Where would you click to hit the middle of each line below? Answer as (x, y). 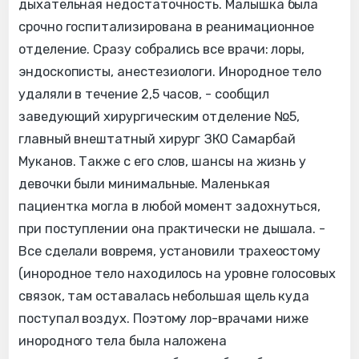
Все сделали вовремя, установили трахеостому (170, 252)
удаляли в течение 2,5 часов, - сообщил (144, 95)
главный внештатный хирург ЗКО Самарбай (157, 139)
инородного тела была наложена (123, 341)
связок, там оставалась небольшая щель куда (164, 296)
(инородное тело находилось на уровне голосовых (177, 274)
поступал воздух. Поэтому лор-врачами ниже (164, 319)
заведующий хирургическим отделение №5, (159, 117)
